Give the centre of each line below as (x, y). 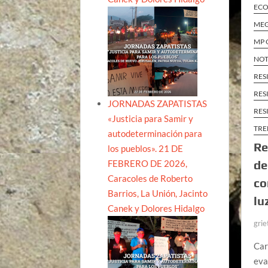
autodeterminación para (155, 133)
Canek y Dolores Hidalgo (156, 208)
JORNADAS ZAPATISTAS (158, 103)
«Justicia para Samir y (151, 118)
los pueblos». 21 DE (146, 148)
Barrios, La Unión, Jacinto (158, 193)
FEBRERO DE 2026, (148, 163)
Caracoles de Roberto (150, 178)
